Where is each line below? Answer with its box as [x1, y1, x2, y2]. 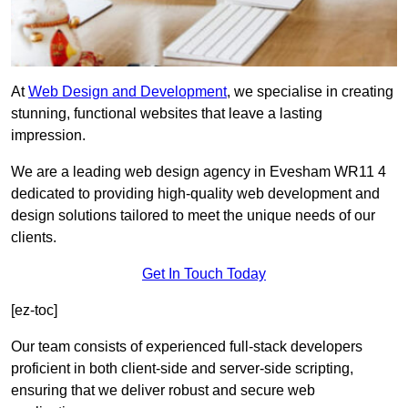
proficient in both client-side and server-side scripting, [11, 361, 353, 377]
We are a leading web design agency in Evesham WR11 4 [11, 164, 386, 180]
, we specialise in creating [227, 84, 393, 100]
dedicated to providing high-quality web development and [11, 186, 380, 202]
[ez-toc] [11, 302, 57, 319]
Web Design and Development [28, 84, 227, 100]
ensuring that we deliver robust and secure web [11, 382, 315, 399]
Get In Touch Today [142, 266, 266, 282]
